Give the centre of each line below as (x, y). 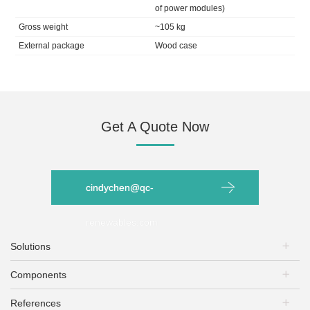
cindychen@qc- (120, 188)
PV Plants (43, 276)
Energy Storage (54, 294)
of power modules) (190, 9)
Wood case (176, 46)
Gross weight (44, 27)
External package (52, 46)
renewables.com (122, 222)
